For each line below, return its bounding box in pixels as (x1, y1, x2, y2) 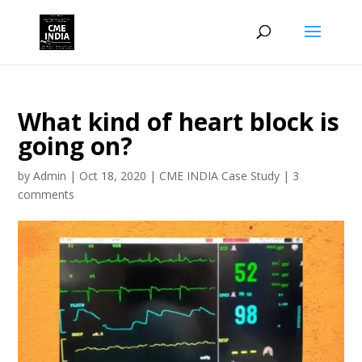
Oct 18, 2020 (79, 168, 147, 183)
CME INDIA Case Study (159, 168, 280, 183)
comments (18, 187, 75, 202)
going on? (18, 129, 133, 162)
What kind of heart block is (18, 105, 340, 138)
